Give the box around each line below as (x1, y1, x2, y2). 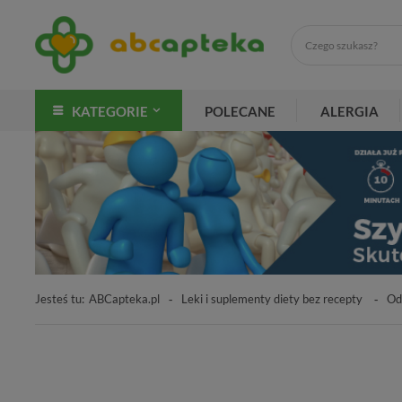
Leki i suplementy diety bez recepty (181, 291, 365, 306)
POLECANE (205, 103, 275, 119)
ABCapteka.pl (89, 291, 160, 306)
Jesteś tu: (35, 291, 84, 306)
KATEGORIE (72, 103, 148, 119)
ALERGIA (320, 103, 379, 119)
